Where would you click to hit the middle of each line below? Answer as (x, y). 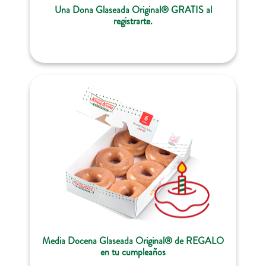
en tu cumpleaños (133, 252)
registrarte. (133, 21)
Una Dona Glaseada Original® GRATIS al (133, 9)
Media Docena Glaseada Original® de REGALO (133, 240)
